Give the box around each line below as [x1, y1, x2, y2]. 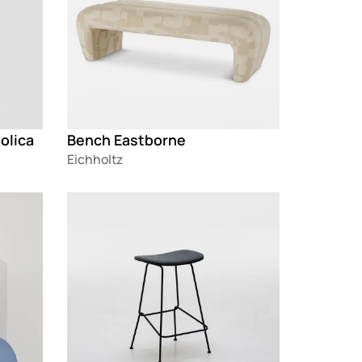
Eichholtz [67, 150, 124, 169]
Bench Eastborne [67, 130, 187, 150]
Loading [67, 192, 115, 211]
